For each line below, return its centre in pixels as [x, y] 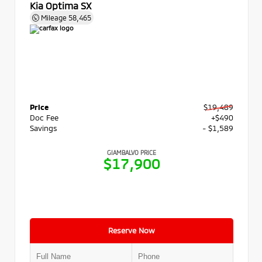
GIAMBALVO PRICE [132, 152]
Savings [44, 128]
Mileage [54, 17]
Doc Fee [44, 117]
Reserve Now [132, 230]
